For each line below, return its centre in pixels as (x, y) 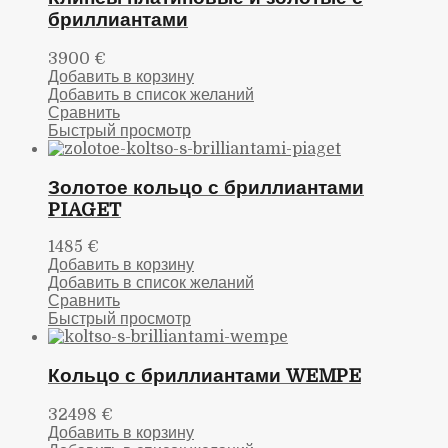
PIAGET (84, 209)
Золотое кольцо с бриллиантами (206, 187)
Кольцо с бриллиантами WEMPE (204, 375)
